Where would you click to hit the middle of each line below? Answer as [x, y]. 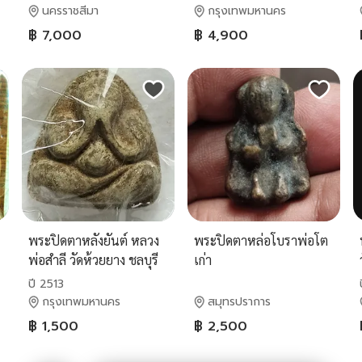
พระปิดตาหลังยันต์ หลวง [93, 240]
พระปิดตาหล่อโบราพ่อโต [261, 240]
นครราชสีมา [70, 11]
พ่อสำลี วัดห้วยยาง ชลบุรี [93, 259]
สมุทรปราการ [239, 301]
